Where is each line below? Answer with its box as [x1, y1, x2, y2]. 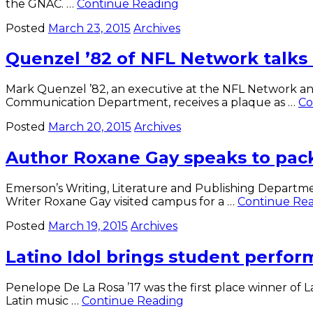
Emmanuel [178, 36, 241, 50]
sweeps [178, 22, 219, 36]
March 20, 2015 [48, 120, 131, 134]
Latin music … [6, 293, 82, 307]
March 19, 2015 [48, 219, 128, 233]
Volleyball [178, 9, 233, 23]
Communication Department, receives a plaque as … [6, 96, 298, 110]
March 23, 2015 [48, 21, 131, 35]
